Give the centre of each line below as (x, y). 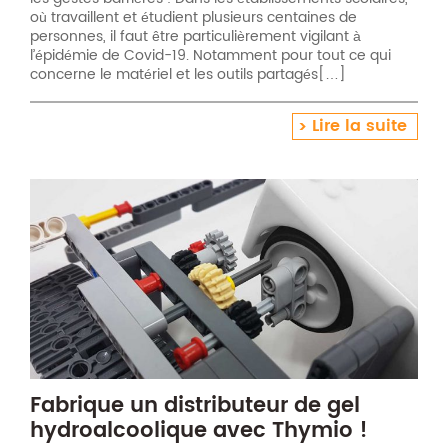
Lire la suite (359, 126)
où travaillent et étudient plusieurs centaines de (193, 18)
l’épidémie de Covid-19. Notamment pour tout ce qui (210, 56)
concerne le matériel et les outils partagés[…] (188, 75)
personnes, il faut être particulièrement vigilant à (195, 37)
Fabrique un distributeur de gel (195, 405)
